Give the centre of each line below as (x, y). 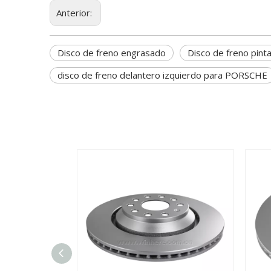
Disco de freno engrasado (112, 53)
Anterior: (75, 13)
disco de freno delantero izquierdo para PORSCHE (162, 75)
